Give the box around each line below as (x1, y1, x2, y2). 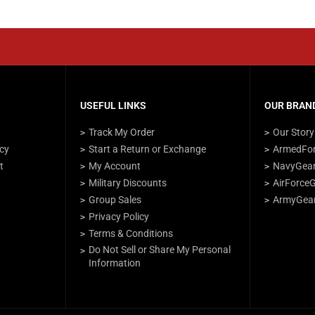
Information (88, 257, 141, 269)
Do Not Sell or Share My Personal (88, 243, 231, 255)
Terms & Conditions (88, 227, 173, 239)
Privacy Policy (88, 210, 149, 222)
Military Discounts (88, 176, 167, 188)
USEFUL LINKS (79, 99, 146, 111)
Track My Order (88, 126, 155, 138)
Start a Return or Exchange (88, 143, 206, 155)
